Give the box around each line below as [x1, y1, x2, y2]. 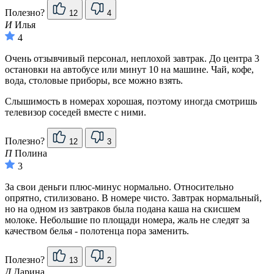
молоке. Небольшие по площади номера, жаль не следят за [5, 215, 250, 226]
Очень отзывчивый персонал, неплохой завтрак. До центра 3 [5, 53, 259, 64]
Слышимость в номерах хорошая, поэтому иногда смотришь [5, 96, 257, 107]
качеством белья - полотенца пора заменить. [5, 226, 189, 237]
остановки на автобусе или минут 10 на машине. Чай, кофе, [5, 64, 254, 75]
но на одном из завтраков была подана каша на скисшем [5, 204, 240, 215]
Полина [12, 148, 47, 159]
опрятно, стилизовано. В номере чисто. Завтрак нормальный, [5, 193, 262, 204]
